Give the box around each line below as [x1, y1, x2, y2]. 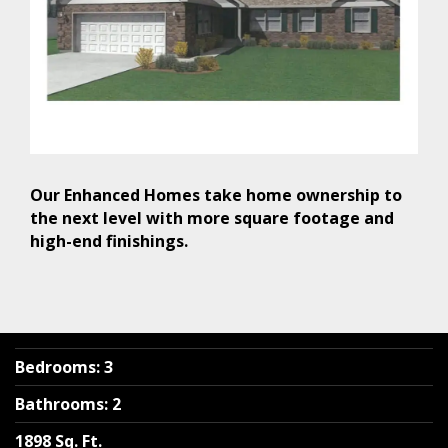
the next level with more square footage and [30, 206, 394, 229]
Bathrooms [15, 392, 104, 415]
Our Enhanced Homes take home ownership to [30, 183, 402, 206]
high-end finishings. [30, 229, 188, 252]
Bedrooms [15, 355, 96, 378]
